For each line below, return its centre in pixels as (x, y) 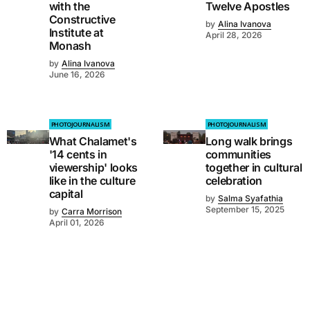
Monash (70, 46)
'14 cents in (78, 155)
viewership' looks (93, 168)
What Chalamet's (93, 142)
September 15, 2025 (245, 210)
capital (66, 194)
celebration (234, 181)
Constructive (82, 20)
